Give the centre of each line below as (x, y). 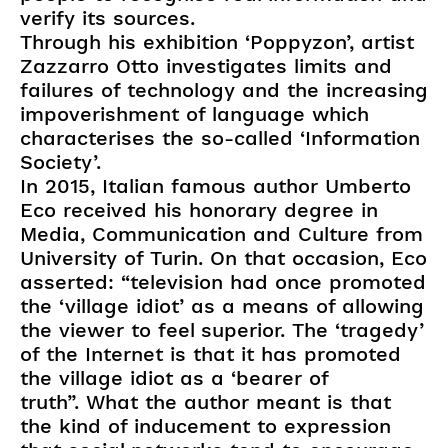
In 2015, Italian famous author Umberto (215, 185)
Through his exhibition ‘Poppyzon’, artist (217, 41)
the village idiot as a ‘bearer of (174, 377)
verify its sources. (107, 17)
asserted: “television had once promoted (223, 281)
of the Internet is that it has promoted (210, 353)
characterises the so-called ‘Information (220, 137)
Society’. (64, 161)
